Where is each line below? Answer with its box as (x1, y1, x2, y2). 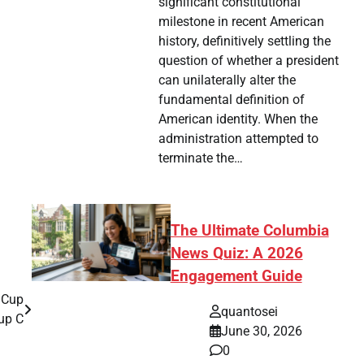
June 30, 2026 (220, 323, 302, 340)
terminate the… (158, 149, 244, 166)
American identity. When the (158, 110, 318, 127)
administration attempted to (158, 130, 319, 146)
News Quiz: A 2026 (170, 244, 303, 262)
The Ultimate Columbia (170, 221, 329, 240)
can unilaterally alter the (158, 71, 297, 88)
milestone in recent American (158, 13, 325, 29)
